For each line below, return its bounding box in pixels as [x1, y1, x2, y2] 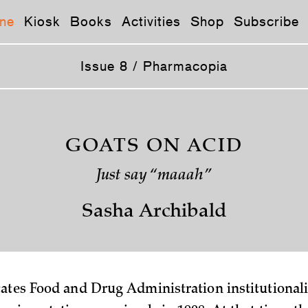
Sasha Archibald [81, 203, 227, 222]
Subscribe [234, 13, 299, 30]
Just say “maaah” [96, 168, 212, 184]
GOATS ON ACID [65, 137, 243, 157]
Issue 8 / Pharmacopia [80, 58, 228, 74]
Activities [122, 13, 181, 30]
